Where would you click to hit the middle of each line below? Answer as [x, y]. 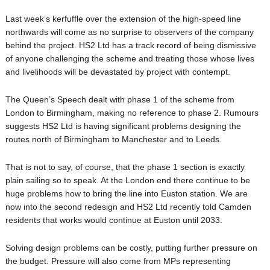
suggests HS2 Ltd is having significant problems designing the [123, 126]
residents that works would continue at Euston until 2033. [114, 220]
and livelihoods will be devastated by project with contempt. [118, 72]
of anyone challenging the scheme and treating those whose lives [130, 58]
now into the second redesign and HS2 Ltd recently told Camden [128, 207]
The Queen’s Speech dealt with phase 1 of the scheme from [120, 99]
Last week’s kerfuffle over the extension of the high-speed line [123, 19]
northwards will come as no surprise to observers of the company [129, 32]
